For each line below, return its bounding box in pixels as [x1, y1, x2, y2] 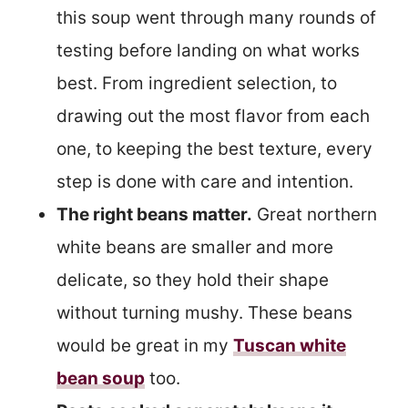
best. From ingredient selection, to [56, 72, 337, 94]
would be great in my [56, 334, 233, 356]
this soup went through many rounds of [56, 6, 376, 28]
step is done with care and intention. [56, 170, 353, 192]
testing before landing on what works [56, 39, 360, 61]
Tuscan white [233, 334, 346, 356]
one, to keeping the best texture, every [56, 138, 372, 159]
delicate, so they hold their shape [56, 269, 329, 291]
